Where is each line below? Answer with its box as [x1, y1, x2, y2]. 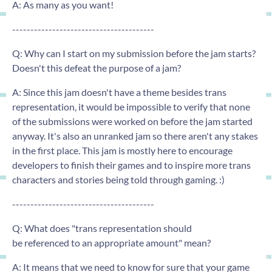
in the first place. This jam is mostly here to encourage [12, 144, 233, 156]
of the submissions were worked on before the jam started [12, 115, 253, 127]
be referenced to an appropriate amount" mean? [12, 236, 211, 248]
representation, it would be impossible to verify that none [12, 100, 250, 112]
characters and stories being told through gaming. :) [12, 173, 225, 185]
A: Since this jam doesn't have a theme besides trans [12, 86, 226, 98]
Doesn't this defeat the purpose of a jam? [12, 61, 181, 73]
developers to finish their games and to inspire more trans [12, 158, 251, 171]
